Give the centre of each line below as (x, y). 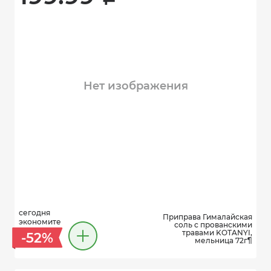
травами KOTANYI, (217, 233)
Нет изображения (135, 86)
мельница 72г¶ (224, 240)
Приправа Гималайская (207, 217)
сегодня (34, 213)
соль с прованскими (213, 225)
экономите (40, 222)
